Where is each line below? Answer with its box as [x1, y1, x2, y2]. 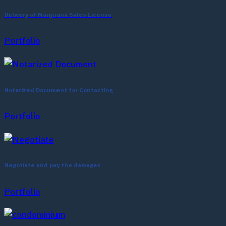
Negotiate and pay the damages [4, 161, 101, 171]
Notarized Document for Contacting [4, 85, 113, 95]
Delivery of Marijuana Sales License [4, 10, 112, 20]
